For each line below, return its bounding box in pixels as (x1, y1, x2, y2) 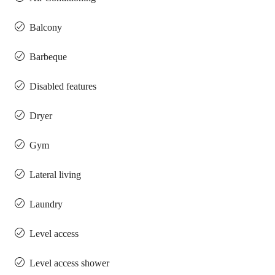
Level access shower (29, 258, 109, 268)
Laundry (29, 199, 63, 209)
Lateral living (29, 169, 81, 180)
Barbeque (29, 52, 67, 62)
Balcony (29, 22, 62, 33)
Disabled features (29, 81, 96, 91)
